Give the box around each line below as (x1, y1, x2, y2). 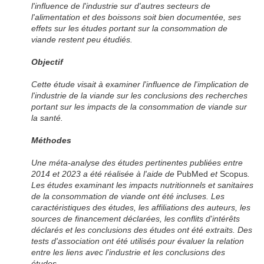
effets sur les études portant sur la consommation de (31, 24, 228, 34)
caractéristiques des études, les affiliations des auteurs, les (31, 203, 251, 213)
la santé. (31, 113, 64, 123)
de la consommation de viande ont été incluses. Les (31, 192, 225, 202)
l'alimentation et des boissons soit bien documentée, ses (31, 12, 242, 22)
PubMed (177, 169, 209, 179)
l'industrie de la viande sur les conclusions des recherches (31, 91, 248, 101)
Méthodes (31, 136, 72, 146)
